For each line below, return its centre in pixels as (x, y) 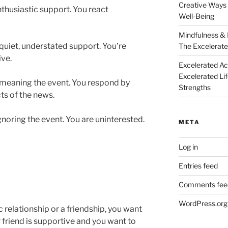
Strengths (194, 88)
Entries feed (198, 166)
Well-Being (196, 16)
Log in (188, 147)
